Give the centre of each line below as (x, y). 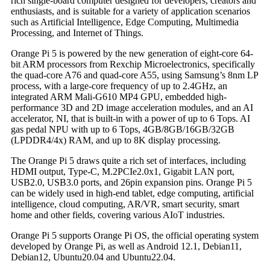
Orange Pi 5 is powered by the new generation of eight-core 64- (132, 54)
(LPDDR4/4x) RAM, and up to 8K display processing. (116, 140)
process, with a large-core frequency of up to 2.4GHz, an (119, 86)
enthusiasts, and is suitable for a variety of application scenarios (130, 11)
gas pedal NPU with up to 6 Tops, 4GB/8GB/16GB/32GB (123, 130)
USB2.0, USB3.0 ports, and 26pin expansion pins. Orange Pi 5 (131, 183)
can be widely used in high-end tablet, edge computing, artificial (132, 193)
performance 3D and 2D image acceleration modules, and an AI (132, 108)
